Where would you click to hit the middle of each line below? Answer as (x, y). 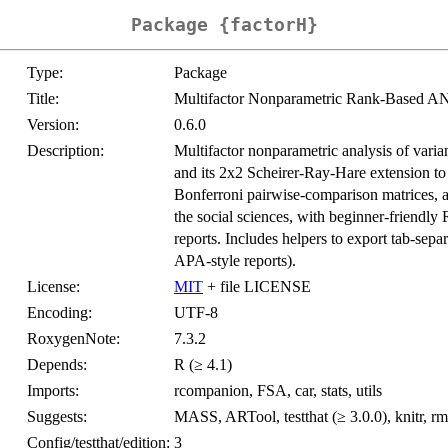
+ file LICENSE (257, 287)
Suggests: (57, 417)
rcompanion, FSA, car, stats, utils (278, 391)
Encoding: (59, 313)
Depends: (57, 365)
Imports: (53, 391)
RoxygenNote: (73, 339)
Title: (43, 99)
